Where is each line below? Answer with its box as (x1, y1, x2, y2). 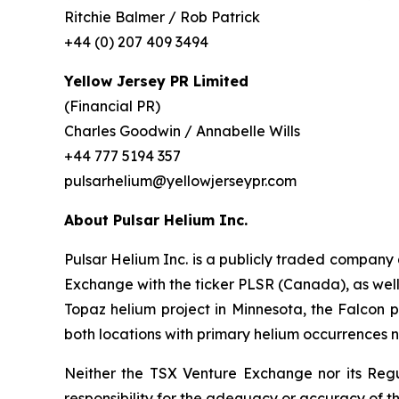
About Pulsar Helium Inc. (64, 211, 248, 230)
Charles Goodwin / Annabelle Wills (64, 122, 300, 141)
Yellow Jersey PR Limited (64, 72, 248, 91)
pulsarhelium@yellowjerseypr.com (64, 172, 297, 191)
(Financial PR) (64, 97, 160, 116)
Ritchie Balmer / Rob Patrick (64, 8, 260, 27)
